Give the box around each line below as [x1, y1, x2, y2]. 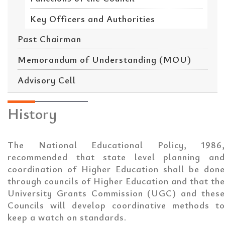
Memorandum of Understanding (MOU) [18, 53, 191, 65]
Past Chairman [18, 33, 81, 45]
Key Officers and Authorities [30, 13, 155, 25]
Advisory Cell [18, 74, 76, 86]
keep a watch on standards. [8, 211, 127, 223]
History [8, 103, 57, 124]
